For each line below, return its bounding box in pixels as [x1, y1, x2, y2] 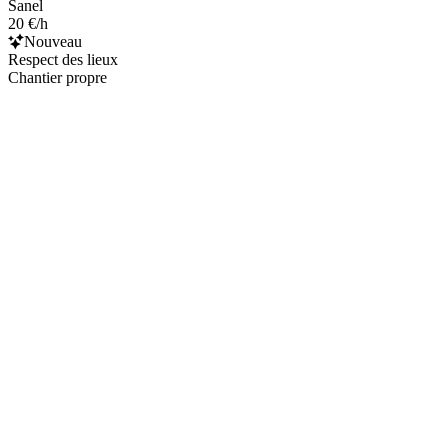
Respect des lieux [8, 50, 118, 68]
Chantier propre [8, 68, 107, 86]
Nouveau [24, 32, 82, 50]
